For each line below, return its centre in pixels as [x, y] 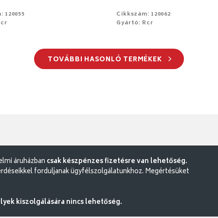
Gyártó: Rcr [135, 23]
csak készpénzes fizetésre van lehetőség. [117, 162]
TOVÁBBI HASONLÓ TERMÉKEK [106, 60]
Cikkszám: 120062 [144, 14]
